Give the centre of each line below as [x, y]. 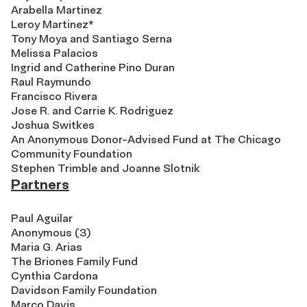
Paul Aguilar [42, 218]
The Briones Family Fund [74, 261]
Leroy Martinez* [52, 24]
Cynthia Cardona [54, 276]
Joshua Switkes [53, 125]
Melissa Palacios [54, 53]
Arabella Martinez [57, 10]
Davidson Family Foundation [84, 290]
